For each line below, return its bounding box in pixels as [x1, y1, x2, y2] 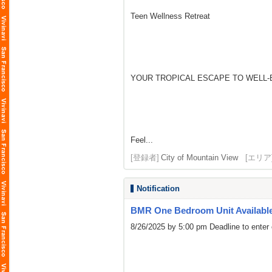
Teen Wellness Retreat [131, 12, 210, 21]
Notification [137, 184, 180, 193]
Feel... [131, 135, 153, 144]
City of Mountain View [161, 153, 238, 162]
